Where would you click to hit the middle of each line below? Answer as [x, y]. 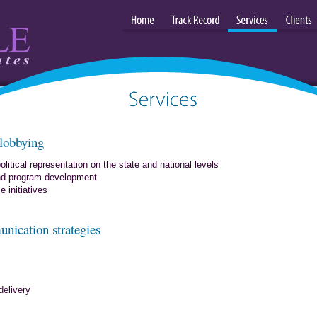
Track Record [195, 35]
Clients [299, 35]
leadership [158, 149]
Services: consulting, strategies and [158, 125]
